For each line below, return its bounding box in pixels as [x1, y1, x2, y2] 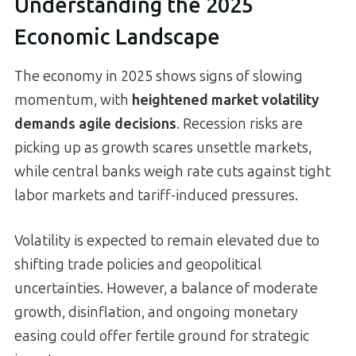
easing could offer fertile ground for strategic [14, 327, 309, 345]
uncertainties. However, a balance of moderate [14, 279, 318, 297]
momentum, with [14, 91, 132, 109]
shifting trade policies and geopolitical [14, 255, 261, 273]
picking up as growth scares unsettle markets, [14, 138, 311, 157]
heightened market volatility [132, 91, 319, 109]
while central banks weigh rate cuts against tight [14, 162, 331, 180]
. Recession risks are [176, 114, 303, 133]
